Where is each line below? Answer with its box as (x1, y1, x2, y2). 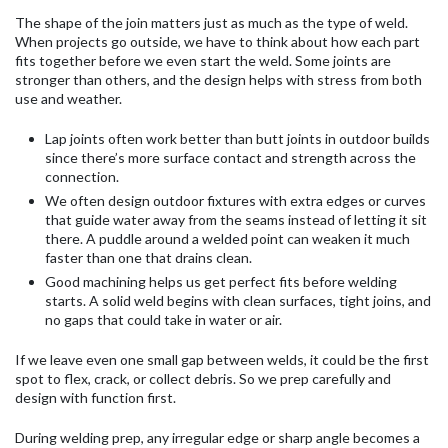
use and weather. (15, 89, 122, 107)
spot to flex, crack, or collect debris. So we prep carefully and (15, 369, 391, 387)
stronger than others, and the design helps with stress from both (15, 70, 422, 88)
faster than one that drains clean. (45, 248, 252, 266)
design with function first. (15, 388, 176, 406)
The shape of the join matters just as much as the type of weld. (15, 13, 408, 31)
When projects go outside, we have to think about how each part (15, 32, 420, 50)
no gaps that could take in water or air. (45, 310, 282, 328)
